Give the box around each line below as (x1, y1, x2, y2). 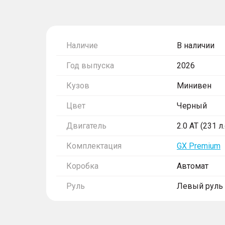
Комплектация (66, 141, 122, 151)
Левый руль (177, 181, 223, 191)
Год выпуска (66, 61, 114, 70)
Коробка (66, 161, 98, 171)
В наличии (177, 41, 214, 50)
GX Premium (177, 141, 220, 151)
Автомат (177, 161, 208, 171)
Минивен (177, 81, 211, 90)
